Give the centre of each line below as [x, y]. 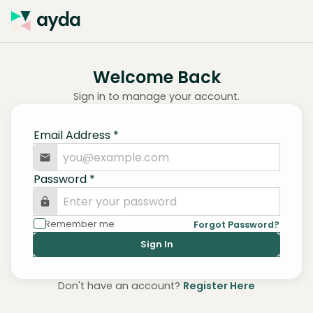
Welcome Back [156, 77]
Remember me [80, 224]
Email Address [72, 135]
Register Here [219, 285]
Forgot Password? [236, 224]
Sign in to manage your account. [156, 96]
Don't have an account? [119, 285]
